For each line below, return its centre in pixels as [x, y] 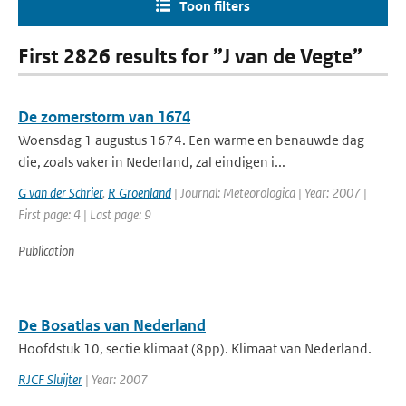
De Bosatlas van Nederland [112, 325]
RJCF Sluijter [50, 379]
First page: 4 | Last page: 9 [85, 214]
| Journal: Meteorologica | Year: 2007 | [269, 193]
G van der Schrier [60, 193]
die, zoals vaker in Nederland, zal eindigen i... [152, 162]
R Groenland [140, 193]
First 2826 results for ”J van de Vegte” [190, 57]
